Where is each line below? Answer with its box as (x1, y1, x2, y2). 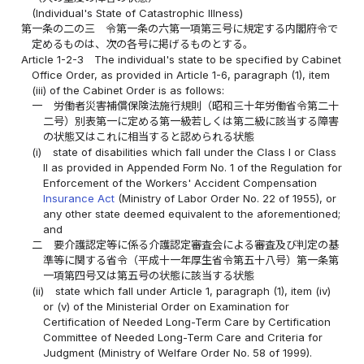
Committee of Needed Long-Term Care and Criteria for (42, 330, 323, 344)
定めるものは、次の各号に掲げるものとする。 (32, 37, 254, 50)
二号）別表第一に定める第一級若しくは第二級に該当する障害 (42, 114, 339, 128)
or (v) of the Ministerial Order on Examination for (42, 299, 289, 313)
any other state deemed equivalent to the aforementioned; (42, 206, 340, 220)
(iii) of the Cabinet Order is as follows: (32, 83, 225, 97)
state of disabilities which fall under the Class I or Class (52, 145, 336, 158)
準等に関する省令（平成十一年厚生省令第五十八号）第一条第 (42, 253, 339, 266)
